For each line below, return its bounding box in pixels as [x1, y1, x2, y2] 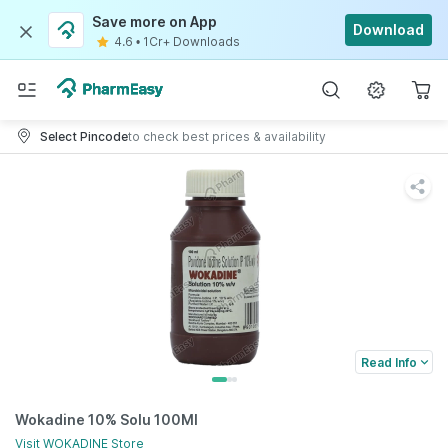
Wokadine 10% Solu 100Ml [15, 411, 198, 428]
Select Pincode [40, 128, 128, 144]
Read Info [361, 354, 417, 370]
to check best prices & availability [128, 128, 326, 144]
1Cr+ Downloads [143, 34, 240, 49]
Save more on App [92, 13, 217, 30]
